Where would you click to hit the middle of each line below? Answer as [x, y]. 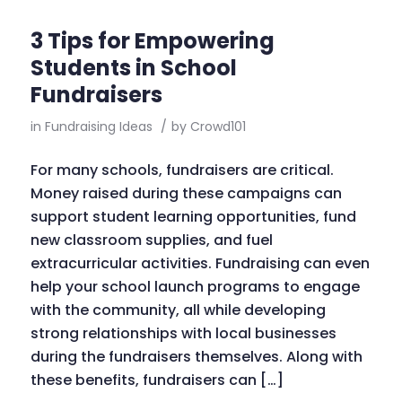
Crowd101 [218, 126]
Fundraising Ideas [98, 126]
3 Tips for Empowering [152, 40]
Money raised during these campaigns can [186, 194]
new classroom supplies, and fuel [151, 240]
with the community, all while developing [178, 310]
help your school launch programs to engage [195, 287]
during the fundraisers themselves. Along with [196, 357]
